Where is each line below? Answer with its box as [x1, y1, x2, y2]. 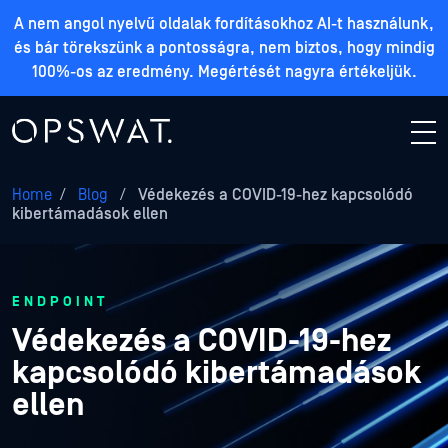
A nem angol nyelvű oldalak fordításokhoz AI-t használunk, [14, 15, 434, 33]
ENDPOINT [12, 294, 108, 310]
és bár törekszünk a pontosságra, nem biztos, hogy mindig [13, 39, 435, 57]
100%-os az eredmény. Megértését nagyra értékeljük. [31, 63, 417, 81]
